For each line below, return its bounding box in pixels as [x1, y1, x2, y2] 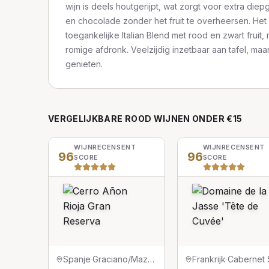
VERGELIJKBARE [48, 113, 125, 124]
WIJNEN [151, 113, 193, 124]
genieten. [65, 59, 103, 69]
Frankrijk [192, 254, 226, 264]
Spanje [63, 254, 91, 264]
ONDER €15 [192, 113, 243, 124]
